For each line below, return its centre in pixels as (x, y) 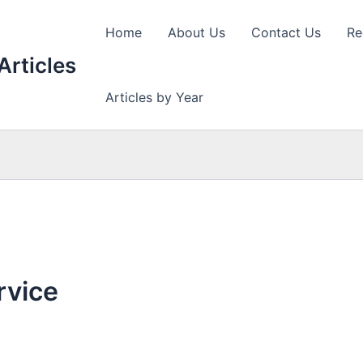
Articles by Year (154, 97)
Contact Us (286, 32)
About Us (196, 32)
